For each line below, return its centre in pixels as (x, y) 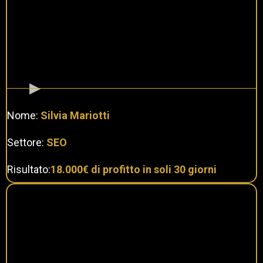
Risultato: (29, 169)
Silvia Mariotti (75, 115)
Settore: (26, 142)
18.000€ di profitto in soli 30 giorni (134, 169)
